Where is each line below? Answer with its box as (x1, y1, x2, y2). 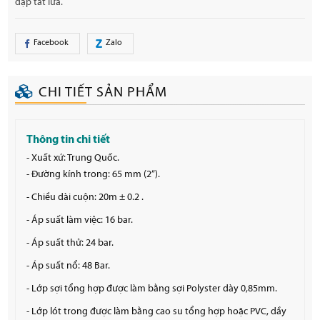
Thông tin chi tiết (26, 134, 111, 146)
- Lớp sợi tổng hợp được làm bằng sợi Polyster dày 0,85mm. (26, 283, 278, 294)
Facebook (34, 39, 69, 48)
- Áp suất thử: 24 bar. (26, 237, 114, 249)
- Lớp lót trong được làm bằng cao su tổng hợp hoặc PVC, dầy (26, 306, 287, 317)
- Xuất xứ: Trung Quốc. (26, 152, 120, 164)
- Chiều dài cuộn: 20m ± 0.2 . (26, 191, 144, 203)
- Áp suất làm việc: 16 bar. (26, 214, 134, 226)
